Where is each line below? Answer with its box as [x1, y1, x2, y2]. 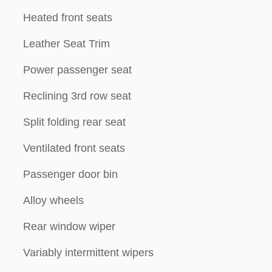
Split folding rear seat [23, 116, 126, 128]
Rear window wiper [23, 220, 115, 233]
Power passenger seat [23, 64, 132, 76]
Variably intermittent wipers [23, 246, 154, 259]
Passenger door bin [23, 168, 118, 180]
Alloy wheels [23, 194, 84, 206]
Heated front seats [23, 12, 112, 24]
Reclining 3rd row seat [23, 90, 131, 102]
